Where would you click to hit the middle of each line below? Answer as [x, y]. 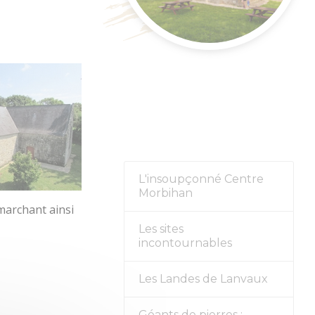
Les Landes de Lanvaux [203, 279]
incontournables [185, 243]
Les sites [161, 229]
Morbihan [165, 193]
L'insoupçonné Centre [201, 179]
